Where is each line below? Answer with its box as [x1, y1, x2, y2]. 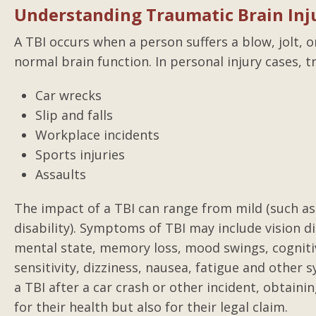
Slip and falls [35, 107, 113, 123]
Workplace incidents [35, 126, 159, 143]
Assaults [35, 166, 86, 183]
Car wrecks [35, 87, 102, 104]
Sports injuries [35, 146, 125, 163]
